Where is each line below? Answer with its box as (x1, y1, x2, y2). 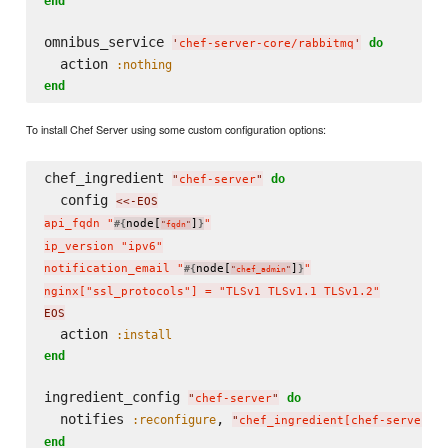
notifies (43, 410, 132, 427)
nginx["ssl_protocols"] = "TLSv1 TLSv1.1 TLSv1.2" (43, 284, 380, 298)
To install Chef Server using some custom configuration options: (26, 121, 327, 138)
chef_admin (235, 263, 286, 274)
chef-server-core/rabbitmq (178, 36, 354, 50)
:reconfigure (131, 411, 216, 427)
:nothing (115, 56, 172, 72)
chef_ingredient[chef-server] (238, 413, 435, 427)
